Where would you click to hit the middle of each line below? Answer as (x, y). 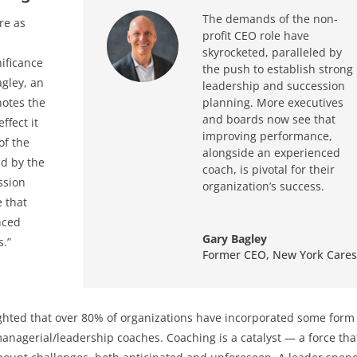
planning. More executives (273, 103)
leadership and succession (273, 86)
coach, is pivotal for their (268, 170)
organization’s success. (263, 186)
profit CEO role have (255, 36)
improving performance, (267, 136)
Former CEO (234, 255)
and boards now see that (269, 120)
